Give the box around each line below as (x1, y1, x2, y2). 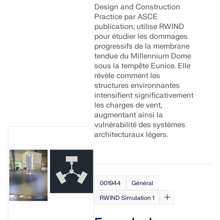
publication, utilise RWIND (94, 22, 185, 31)
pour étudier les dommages (94, 32, 188, 41)
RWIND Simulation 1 (100, 194, 155, 202)
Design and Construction (94, 2, 181, 12)
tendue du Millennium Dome (94, 52, 192, 61)
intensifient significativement (94, 91, 194, 100)
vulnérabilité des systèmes (94, 120, 186, 130)
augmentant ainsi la (94, 110, 164, 120)
